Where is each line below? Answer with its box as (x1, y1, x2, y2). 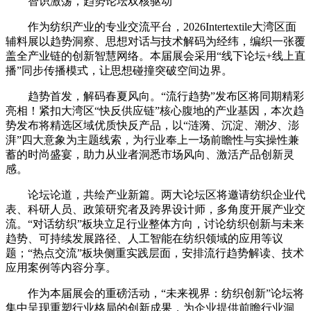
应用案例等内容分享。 (6, 262, 117, 274)
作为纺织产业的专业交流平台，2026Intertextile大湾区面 (28, 21, 296, 33)
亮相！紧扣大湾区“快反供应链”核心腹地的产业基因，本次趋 (6, 105, 304, 117)
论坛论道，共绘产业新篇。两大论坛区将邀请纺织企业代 (28, 189, 305, 201)
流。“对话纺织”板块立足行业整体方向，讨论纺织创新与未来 (6, 218, 304, 230)
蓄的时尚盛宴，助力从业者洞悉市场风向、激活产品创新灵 (6, 149, 294, 161)
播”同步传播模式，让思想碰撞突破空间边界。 (6, 65, 233, 77)
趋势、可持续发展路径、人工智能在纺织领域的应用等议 (6, 233, 283, 245)
